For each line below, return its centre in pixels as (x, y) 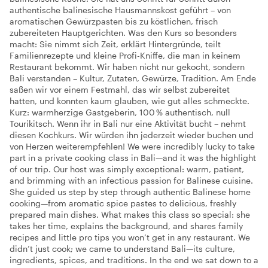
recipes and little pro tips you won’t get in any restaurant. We (130, 237)
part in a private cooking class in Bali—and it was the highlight (133, 157)
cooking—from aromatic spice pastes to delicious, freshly (123, 203)
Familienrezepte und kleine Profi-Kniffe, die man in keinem (125, 55)
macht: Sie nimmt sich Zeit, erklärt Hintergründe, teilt (115, 44)
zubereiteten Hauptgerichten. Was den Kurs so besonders (123, 32)
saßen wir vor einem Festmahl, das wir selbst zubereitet (120, 89)
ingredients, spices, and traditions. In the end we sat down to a (134, 260)
